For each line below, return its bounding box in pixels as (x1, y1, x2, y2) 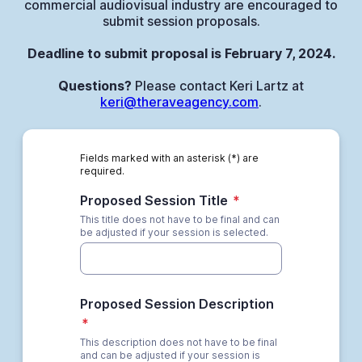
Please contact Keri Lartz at (132, 78, 304, 94)
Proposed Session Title (79, 192, 228, 208)
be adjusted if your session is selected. (79, 226, 268, 238)
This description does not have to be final (79, 336, 277, 348)
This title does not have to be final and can (79, 213, 280, 225)
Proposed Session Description (79, 296, 274, 312)
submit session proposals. (102, 13, 260, 29)
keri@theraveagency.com (100, 94, 259, 110)
